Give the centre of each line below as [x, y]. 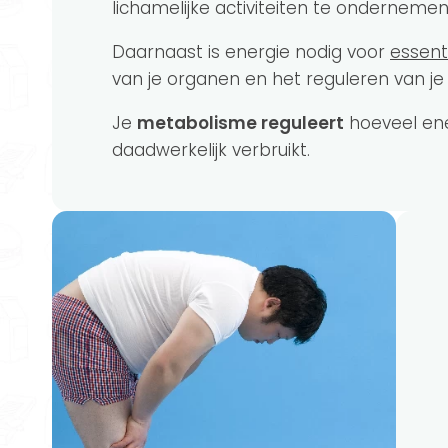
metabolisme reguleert [240, 123]
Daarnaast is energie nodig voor [251, 52]
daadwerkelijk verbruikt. [213, 150]
